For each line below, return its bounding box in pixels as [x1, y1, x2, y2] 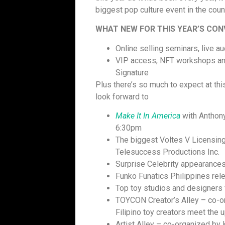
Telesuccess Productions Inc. [116, 147, 219, 157]
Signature [116, 67, 149, 77]
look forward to [95, 91, 149, 101]
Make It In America [116, 111, 180, 121]
